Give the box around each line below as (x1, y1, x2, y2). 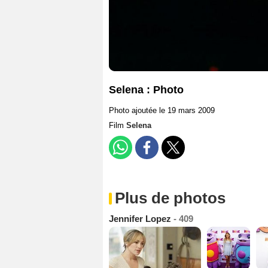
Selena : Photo (109, 84, 184, 96)
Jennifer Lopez (109, 214, 173, 224)
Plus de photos (115, 189, 226, 208)
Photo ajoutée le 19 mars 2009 (109, 106, 215, 115)
